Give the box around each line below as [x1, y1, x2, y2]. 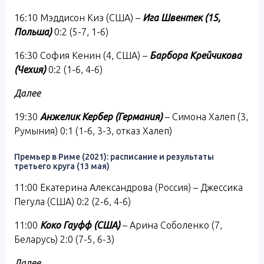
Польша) [14, 26, 52, 37]
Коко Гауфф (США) [40, 219, 120, 230]
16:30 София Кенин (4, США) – [14, 49, 150, 61]
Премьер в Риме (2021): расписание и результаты [14, 151, 214, 161]
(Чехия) [14, 64, 46, 75]
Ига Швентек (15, [140, 12, 220, 23]
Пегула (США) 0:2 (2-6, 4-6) [14, 196, 131, 207]
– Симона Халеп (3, [165, 111, 248, 122]
